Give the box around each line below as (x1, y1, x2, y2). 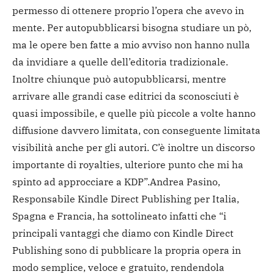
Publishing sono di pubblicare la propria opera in (12, 243, 241, 256)
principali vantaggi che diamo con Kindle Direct (12, 226, 234, 239)
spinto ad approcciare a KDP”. (12, 175, 150, 188)
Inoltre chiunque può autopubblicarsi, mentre (12, 72, 226, 85)
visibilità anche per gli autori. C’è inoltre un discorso (12, 141, 255, 154)
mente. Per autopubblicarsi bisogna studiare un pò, (12, 21, 251, 34)
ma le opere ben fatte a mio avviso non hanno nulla (12, 38, 250, 51)
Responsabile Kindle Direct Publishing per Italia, (12, 192, 239, 205)
